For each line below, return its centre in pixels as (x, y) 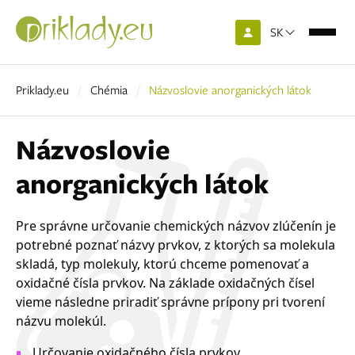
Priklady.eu (42, 90)
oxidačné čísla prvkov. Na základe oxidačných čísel (165, 283)
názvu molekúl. (61, 321)
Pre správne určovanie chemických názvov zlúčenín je (176, 226)
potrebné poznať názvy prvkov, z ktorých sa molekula (176, 245)
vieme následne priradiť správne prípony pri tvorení (170, 302)
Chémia (109, 90)
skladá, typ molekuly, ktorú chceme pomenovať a (162, 264)
